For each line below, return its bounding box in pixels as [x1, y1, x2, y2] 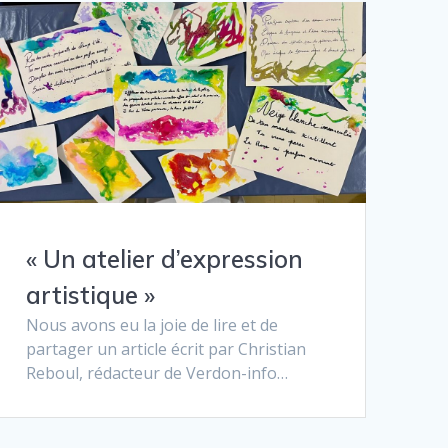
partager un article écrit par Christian [25, 338, 306, 361]
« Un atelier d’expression [25, 244, 303, 275]
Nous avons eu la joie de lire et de [25, 314, 278, 337]
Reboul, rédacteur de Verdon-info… [25, 362, 288, 385]
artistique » [25, 280, 155, 311]
